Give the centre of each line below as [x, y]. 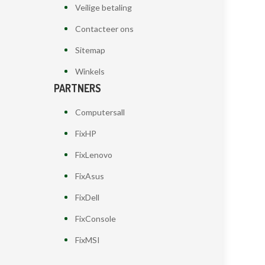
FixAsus [89, 176]
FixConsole [95, 218]
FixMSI [87, 240]
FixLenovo [93, 154]
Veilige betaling [103, 7]
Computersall [100, 112]
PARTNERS [77, 88]
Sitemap [90, 50]
